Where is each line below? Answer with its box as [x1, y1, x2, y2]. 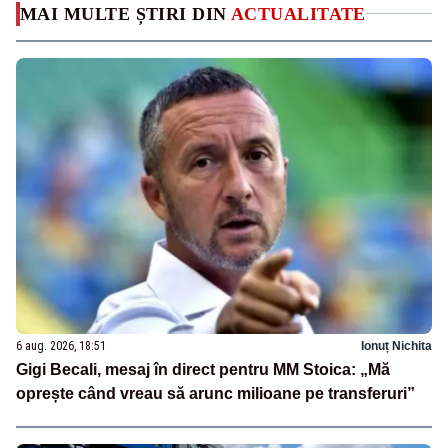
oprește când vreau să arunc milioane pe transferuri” [16, 385, 415, 403]
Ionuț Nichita [361, 339, 432, 354]
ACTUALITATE [231, 3, 366, 24]
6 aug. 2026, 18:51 [16, 339, 106, 354]
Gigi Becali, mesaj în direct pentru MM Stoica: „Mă [16, 361, 390, 379]
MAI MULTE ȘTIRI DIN [20, 3, 231, 24]
